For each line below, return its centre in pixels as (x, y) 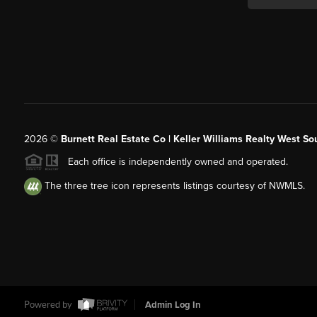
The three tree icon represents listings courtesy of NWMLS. (173, 186)
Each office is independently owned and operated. (173, 161)
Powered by (49, 305)
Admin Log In (173, 305)
